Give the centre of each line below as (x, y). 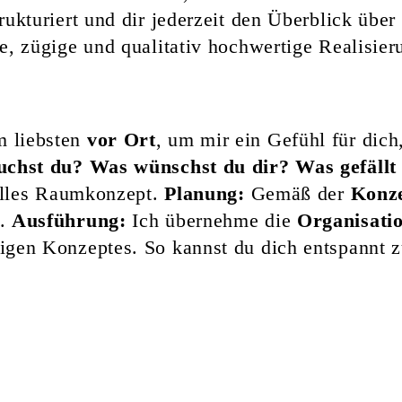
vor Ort (121, 139)
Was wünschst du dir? (189, 166)
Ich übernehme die (211, 220)
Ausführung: (69, 220)
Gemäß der (297, 193)
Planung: (205, 193)
